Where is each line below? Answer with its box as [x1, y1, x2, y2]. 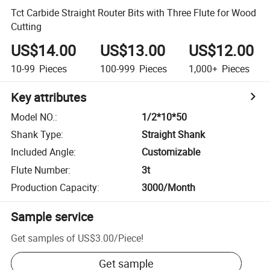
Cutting [11, 19, 42, 33]
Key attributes [11, 89, 87, 105]
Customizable [142, 145, 201, 159]
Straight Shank [142, 128, 206, 142]
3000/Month [142, 181, 196, 195]
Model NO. [11, 110, 55, 124]
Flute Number [11, 163, 69, 177]
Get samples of [11, 231, 76, 245]
